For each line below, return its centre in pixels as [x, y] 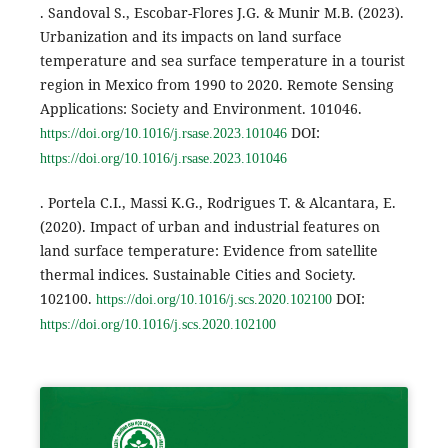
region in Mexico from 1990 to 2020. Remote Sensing [216, 84]
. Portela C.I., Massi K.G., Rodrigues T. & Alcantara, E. [217, 202]
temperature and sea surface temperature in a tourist [222, 60]
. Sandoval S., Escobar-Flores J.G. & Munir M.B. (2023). [221, 12]
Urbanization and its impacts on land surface [190, 36]
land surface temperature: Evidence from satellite [208, 250]
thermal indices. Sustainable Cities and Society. [197, 274]
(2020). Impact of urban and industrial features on [209, 226]
